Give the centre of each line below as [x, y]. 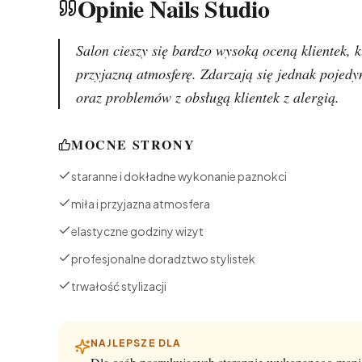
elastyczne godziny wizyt [137, 231]
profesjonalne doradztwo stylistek [163, 259]
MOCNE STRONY [133, 144]
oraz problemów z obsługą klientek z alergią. [208, 97]
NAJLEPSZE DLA [136, 343]
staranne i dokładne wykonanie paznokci [179, 176]
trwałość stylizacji [119, 286]
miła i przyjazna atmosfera [141, 204]
